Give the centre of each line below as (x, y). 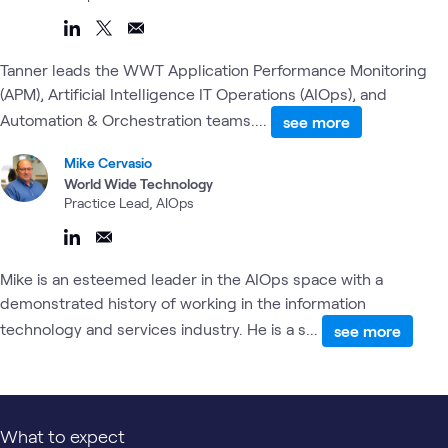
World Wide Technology (138, 183)
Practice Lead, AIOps (129, 202)
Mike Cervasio (108, 162)
